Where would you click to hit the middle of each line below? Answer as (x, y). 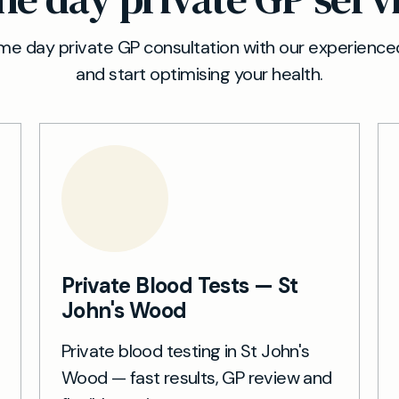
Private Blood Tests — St (180, 285)
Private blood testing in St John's (186, 351)
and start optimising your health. (199, 74)
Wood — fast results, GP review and (197, 378)
